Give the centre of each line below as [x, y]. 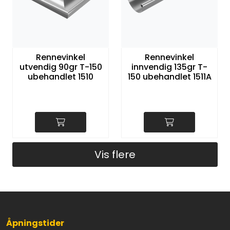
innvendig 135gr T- [169, 67]
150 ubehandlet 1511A [169, 76]
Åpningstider [35, 223]
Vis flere [115, 154]
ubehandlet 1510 [61, 76]
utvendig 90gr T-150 [61, 67]
